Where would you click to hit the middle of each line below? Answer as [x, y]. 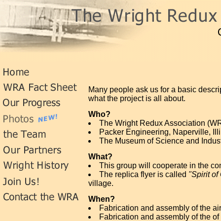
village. [101, 183]
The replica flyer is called [144, 174]
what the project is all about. [137, 98]
